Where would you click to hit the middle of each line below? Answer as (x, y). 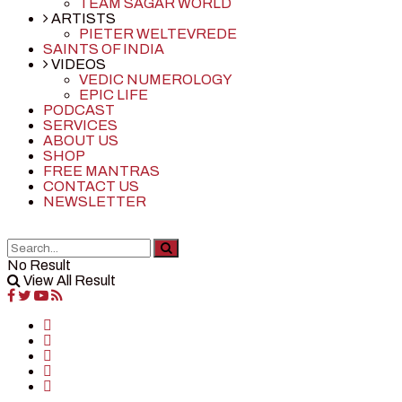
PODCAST (79, 110)
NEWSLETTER (95, 202)
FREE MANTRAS (101, 171)
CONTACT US (91, 187)
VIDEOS (77, 65)
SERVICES (80, 126)
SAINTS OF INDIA (104, 49)
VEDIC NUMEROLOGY (156, 80)
